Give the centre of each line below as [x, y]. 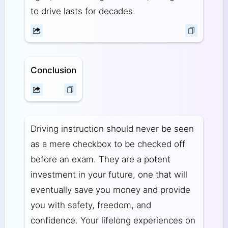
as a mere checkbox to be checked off [108, 144]
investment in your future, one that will [109, 175]
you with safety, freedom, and [91, 205]
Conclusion [53, 70]
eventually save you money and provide [110, 190]
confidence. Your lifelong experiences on [113, 221]
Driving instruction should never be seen [112, 129]
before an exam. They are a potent [100, 160]
